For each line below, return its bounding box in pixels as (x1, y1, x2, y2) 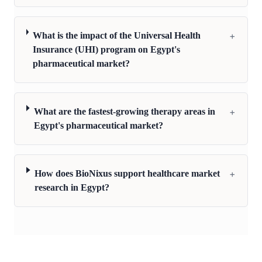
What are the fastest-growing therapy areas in (33, 106, 215, 117)
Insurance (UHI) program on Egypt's (33, 44, 181, 55)
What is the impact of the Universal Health (33, 30, 201, 41)
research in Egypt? (35, 182, 110, 193)
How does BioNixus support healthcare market (35, 168, 220, 179)
